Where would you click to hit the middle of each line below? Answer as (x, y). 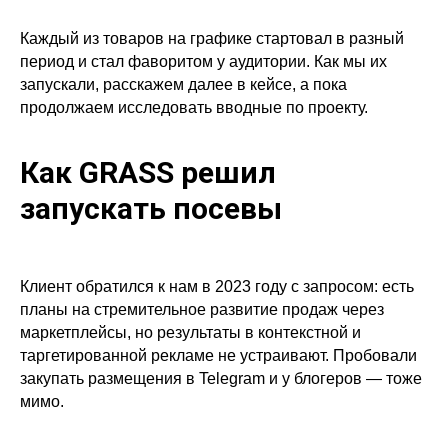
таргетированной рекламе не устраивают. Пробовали (218, 356)
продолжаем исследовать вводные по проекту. (194, 108)
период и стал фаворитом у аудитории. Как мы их (203, 62)
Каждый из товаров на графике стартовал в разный (212, 39)
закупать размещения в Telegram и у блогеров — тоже (221, 379)
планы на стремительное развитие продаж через (202, 310)
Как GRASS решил (148, 173)
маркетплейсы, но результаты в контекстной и (190, 333)
